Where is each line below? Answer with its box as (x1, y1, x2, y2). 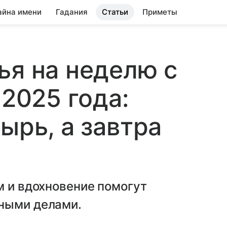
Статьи (102, 7, 128, 17)
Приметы (142, 7, 177, 17)
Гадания (56, 7, 88, 17)
